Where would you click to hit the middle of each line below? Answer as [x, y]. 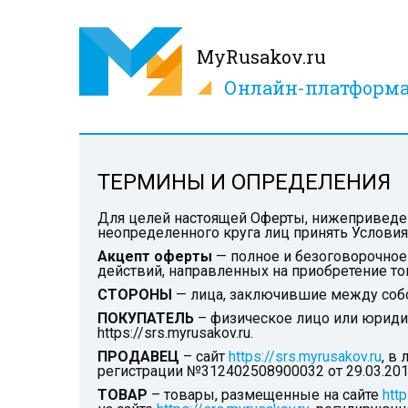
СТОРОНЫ [135, 295]
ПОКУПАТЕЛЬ [146, 318]
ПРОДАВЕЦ [138, 357]
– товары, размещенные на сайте [265, 395]
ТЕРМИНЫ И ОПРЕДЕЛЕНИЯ [244, 182]
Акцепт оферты [155, 256]
